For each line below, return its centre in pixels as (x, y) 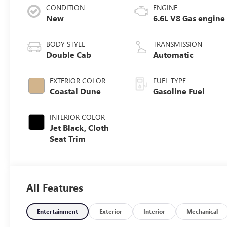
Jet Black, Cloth (80, 127)
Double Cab (69, 54)
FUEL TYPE (170, 80)
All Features (55, 187)
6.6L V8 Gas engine (189, 18)
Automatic (174, 54)
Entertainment (58, 211)
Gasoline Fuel (179, 91)
